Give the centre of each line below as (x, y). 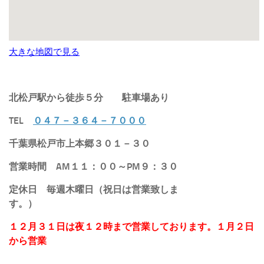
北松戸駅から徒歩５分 (56, 97)
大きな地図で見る (44, 52)
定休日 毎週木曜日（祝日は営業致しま (94, 189)
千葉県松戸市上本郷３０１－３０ (80, 143)
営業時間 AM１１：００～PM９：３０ (93, 166)
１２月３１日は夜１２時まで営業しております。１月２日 (131, 226)
